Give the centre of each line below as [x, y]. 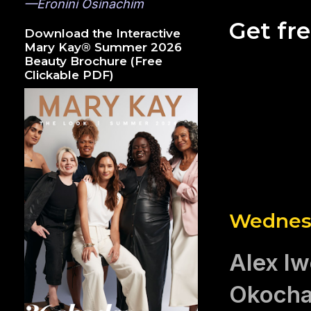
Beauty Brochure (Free [93, 61]
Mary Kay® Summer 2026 [103, 48]
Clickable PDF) [69, 75]
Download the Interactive [102, 34]
